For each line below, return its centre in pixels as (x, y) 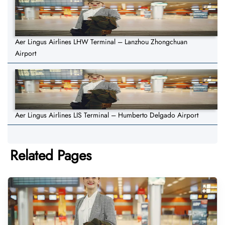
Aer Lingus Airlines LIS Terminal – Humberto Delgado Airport (107, 115)
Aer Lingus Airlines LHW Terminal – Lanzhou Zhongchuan (101, 42)
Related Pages (51, 156)
